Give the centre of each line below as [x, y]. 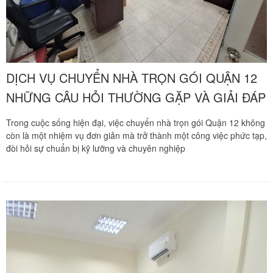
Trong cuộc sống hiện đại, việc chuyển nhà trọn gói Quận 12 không [136, 122]
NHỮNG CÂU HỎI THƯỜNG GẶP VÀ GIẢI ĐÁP [136, 97]
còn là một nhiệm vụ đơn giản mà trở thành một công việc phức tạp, [136, 135]
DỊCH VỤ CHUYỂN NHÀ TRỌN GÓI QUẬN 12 [132, 77]
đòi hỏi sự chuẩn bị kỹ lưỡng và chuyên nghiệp [96, 148]
